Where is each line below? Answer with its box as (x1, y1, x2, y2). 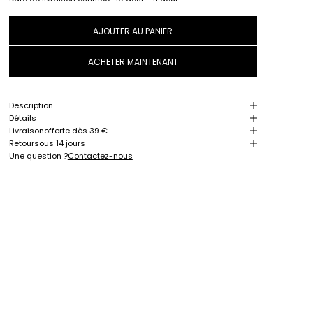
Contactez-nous (67, 150, 133, 162)
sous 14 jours (34, 138, 85, 150)
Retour (8, 138, 34, 150)
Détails (8, 112, 36, 124)
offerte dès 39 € (43, 125, 108, 137)
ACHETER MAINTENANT (87, 55, 178, 68)
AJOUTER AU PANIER (93, 24, 173, 37)
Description (8, 100, 53, 112)
